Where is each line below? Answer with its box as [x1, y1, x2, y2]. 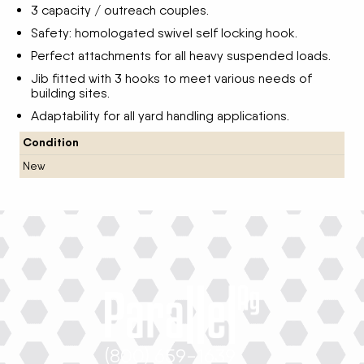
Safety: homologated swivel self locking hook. [31, 24, 297, 41]
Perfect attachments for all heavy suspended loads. [31, 47, 331, 63]
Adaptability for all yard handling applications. [31, 107, 289, 123]
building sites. [31, 84, 110, 101]
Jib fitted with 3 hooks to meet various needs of [31, 70, 312, 86]
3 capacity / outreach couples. [31, 2, 209, 18]
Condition [22, 135, 79, 150]
